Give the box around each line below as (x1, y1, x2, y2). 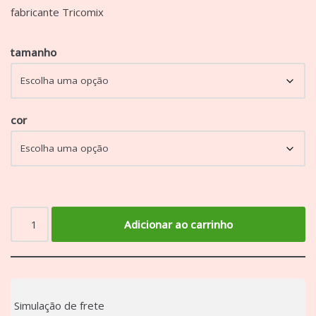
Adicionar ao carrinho (124, 217, 233, 232)
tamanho (11, 45, 56, 60)
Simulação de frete (14, 298, 104, 313)
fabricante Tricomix (11, 5, 104, 20)
